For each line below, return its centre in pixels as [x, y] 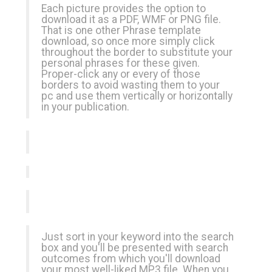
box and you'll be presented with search [135, 248]
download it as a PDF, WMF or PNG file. [131, 19]
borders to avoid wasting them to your [131, 85]
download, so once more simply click [128, 41]
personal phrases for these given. [121, 63]
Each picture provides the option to [124, 8]
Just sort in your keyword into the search [138, 237]
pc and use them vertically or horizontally [137, 96]
